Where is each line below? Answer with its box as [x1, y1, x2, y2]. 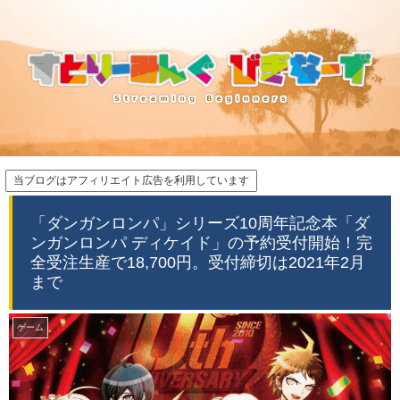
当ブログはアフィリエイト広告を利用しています [13, 174, 249, 187]
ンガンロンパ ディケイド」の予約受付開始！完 [30, 234, 372, 252]
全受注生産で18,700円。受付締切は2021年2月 [30, 254, 365, 271]
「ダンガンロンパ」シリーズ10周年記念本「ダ [30, 214, 370, 232]
